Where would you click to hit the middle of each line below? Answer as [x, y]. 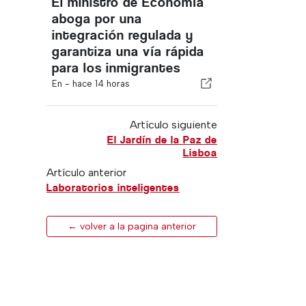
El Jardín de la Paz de [162, 140]
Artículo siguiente [173, 125]
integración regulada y [123, 35]
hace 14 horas [101, 84]
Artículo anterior [86, 172]
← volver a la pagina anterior [132, 226]
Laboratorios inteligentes [113, 187]
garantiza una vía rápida [128, 52]
